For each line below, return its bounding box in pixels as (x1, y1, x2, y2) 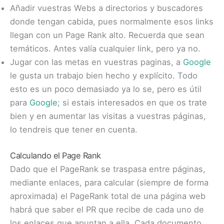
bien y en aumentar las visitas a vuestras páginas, (10, 111, 206, 121)
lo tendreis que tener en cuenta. (10, 124, 137, 135)
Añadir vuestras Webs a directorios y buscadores (10, 3, 203, 13)
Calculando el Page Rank (10, 150, 101, 160)
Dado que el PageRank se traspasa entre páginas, (10, 163, 205, 174)
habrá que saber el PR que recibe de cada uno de (10, 204, 204, 214)
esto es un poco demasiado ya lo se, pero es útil (10, 84, 201, 94)
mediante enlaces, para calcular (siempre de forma (10, 177, 208, 187)
